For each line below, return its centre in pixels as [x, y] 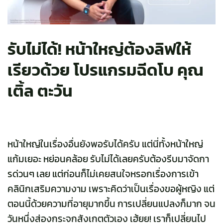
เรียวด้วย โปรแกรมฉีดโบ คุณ [106, 70]
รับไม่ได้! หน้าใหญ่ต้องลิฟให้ [99, 49]
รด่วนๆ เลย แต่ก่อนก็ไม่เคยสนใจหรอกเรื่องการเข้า [103, 174]
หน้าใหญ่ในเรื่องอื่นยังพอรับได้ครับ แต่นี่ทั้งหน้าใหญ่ [105, 144]
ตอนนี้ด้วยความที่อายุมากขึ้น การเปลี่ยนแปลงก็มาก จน [111, 204]
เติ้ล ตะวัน [40, 91]
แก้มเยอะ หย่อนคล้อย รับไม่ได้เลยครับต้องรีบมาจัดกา [108, 159]
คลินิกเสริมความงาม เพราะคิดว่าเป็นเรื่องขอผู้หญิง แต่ [111, 189]
